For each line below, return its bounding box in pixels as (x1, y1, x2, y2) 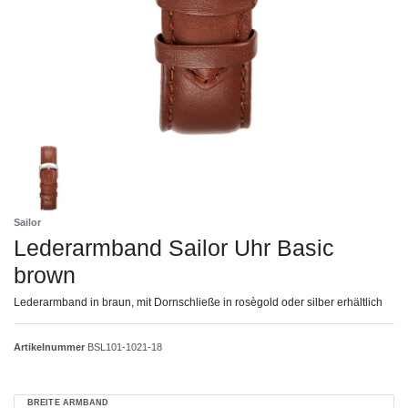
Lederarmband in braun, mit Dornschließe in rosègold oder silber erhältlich (14, 295, 382, 309)
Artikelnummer (14, 341, 87, 352)
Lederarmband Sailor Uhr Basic (14, 234, 334, 260)
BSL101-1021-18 (87, 341, 162, 352)
